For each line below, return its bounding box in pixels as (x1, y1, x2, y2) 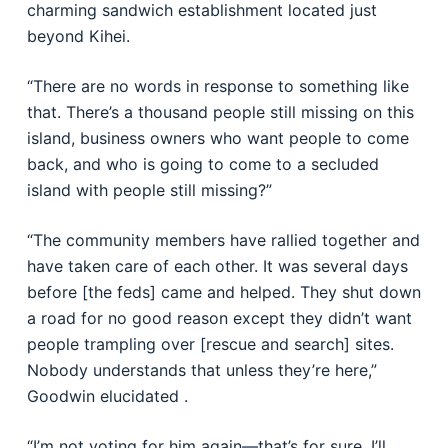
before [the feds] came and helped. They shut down (26, 282, 421, 302)
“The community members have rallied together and (26, 230, 420, 250)
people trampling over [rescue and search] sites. (26, 334, 394, 354)
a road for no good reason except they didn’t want (26, 308, 412, 328)
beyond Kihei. (26, 26, 130, 46)
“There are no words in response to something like (26, 76, 409, 96)
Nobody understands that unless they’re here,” (26, 360, 377, 380)
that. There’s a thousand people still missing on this (26, 102, 414, 122)
